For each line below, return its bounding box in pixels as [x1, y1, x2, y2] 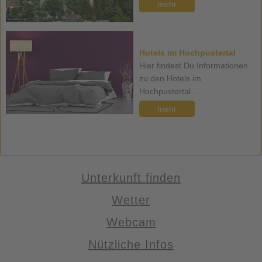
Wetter [112, 194, 150, 207]
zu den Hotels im [139, 74, 201, 84]
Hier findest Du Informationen [139, 61, 248, 71]
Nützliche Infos [88, 238, 174, 251]
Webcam [106, 216, 156, 229]
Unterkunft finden [81, 171, 181, 185]
